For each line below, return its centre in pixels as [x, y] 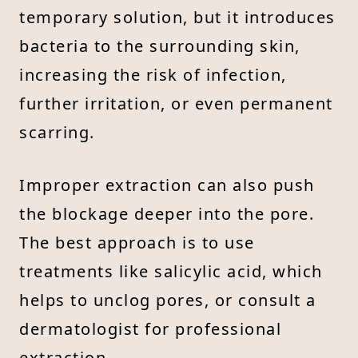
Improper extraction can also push [167, 185]
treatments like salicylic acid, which [171, 271]
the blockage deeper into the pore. [167, 213]
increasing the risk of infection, [153, 74]
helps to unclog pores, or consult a [168, 300]
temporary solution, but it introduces [177, 17]
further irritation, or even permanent [176, 103]
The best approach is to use [137, 242]
